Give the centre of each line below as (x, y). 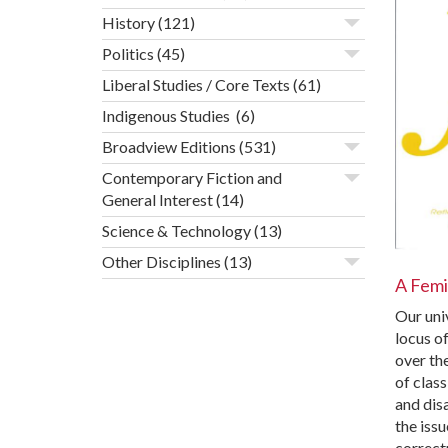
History (128, 23)
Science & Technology (176, 231)
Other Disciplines (161, 262)
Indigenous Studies (167, 116)
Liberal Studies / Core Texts (196, 85)
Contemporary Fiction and (192, 178)
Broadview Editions (169, 147)
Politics (128, 54)
